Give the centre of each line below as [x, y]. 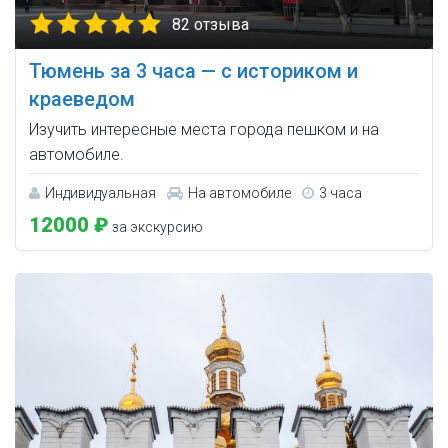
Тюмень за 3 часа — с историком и [193, 70]
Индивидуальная [100, 192]
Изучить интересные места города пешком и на [204, 129]
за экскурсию [156, 226]
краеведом [82, 98]
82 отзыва [210, 24]
